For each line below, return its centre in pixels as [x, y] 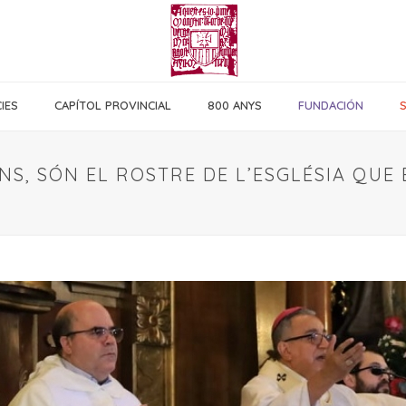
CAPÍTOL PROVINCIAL [113, 105]
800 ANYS [235, 105]
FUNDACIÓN [331, 105]
